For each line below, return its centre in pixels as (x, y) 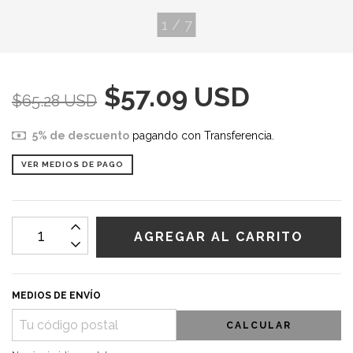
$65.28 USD (54, 101)
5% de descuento (80, 136)
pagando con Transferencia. (201, 136)
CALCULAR (259, 325)
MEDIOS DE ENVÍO (56, 296)
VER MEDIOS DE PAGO (72, 165)
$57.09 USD (177, 97)
